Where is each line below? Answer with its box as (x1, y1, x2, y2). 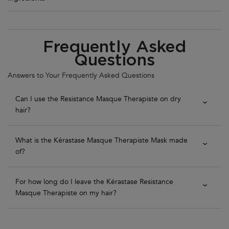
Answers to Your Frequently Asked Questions (8, 70, 154, 80)
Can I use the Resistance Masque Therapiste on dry (15, 94, 181, 104)
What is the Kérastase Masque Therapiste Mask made (15, 135, 188, 145)
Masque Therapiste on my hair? (15, 188, 117, 198)
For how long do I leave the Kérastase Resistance (15, 176, 173, 187)
